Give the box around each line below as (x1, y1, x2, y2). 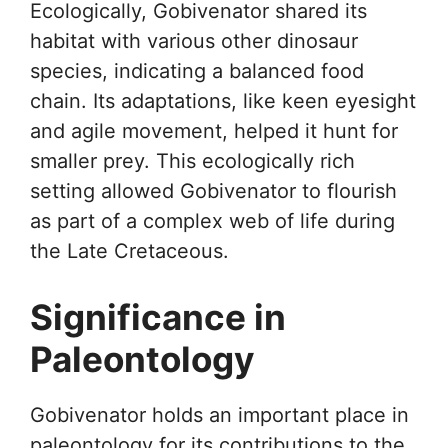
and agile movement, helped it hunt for (30, 119, 398, 143)
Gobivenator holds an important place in (30, 403, 409, 427)
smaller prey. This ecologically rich (30, 149, 355, 173)
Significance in (30, 296, 286, 338)
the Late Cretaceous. (30, 239, 229, 263)
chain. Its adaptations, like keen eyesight (30, 89, 416, 113)
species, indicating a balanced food (30, 59, 364, 83)
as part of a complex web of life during (30, 209, 395, 233)
